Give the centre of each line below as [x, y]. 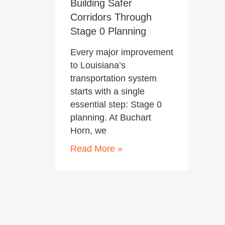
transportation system [114, 78]
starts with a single [107, 91]
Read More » [96, 148]
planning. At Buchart [111, 117]
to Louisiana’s [98, 65]
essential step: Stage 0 [116, 104]
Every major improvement [122, 52]
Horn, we [88, 130]
